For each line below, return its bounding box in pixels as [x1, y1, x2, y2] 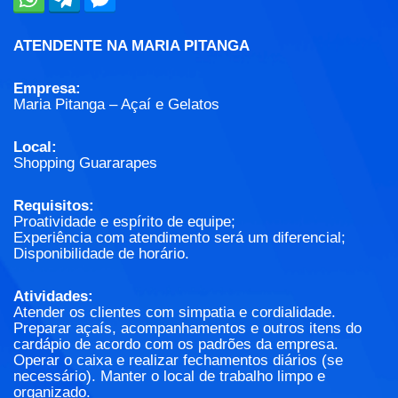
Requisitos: [13, 197, 94, 215]
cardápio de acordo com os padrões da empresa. [13, 336, 338, 354]
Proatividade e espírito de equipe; [13, 213, 235, 231]
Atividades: [13, 288, 93, 306]
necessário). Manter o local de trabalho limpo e [13, 368, 325, 386]
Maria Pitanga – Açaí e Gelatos [13, 96, 219, 114]
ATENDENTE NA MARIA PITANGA [13, 37, 250, 55]
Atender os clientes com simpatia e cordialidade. [13, 304, 336, 322]
